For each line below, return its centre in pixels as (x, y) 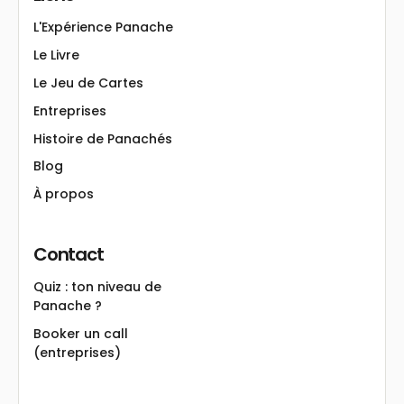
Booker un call (81, 334)
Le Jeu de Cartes (88, 83)
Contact (69, 255)
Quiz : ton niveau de (97, 287)
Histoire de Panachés (103, 138)
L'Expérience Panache (103, 27)
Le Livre (56, 55)
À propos (64, 194)
